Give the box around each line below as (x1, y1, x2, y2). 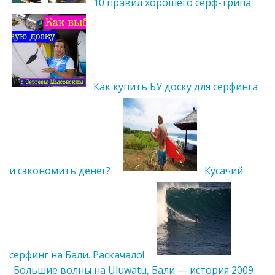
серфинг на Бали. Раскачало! (9, 247, 144, 261)
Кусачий (204, 163, 243, 177)
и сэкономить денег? (9, 163, 110, 177)
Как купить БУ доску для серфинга (93, 79, 258, 93)
